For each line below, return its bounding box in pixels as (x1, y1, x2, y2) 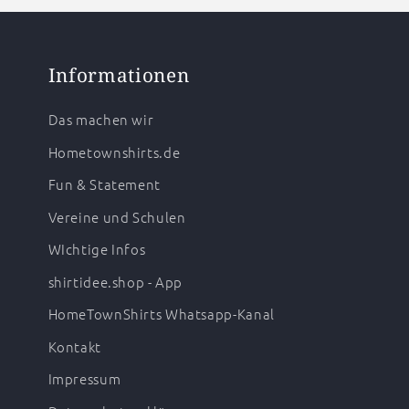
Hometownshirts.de (47, 142, 181, 162)
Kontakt (47, 336, 101, 356)
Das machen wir (47, 110, 154, 130)
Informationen (47, 62, 190, 89)
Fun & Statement (47, 174, 161, 194)
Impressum (47, 369, 121, 389)
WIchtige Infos (47, 239, 146, 259)
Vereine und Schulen (47, 206, 186, 226)
